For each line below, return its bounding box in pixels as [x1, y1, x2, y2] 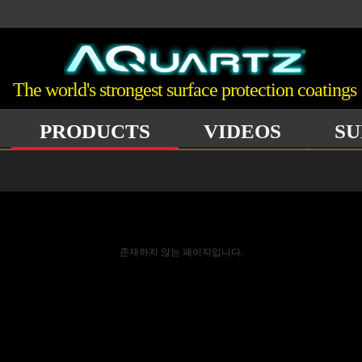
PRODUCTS [40, 120, 150, 142]
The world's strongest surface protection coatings [13, 78, 356, 100]
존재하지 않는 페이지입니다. [119, 246, 243, 258]
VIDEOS [204, 120, 281, 142]
